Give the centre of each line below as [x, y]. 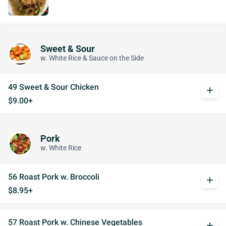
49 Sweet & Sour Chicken [53, 87]
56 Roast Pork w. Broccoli [54, 177]
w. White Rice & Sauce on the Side [92, 58]
